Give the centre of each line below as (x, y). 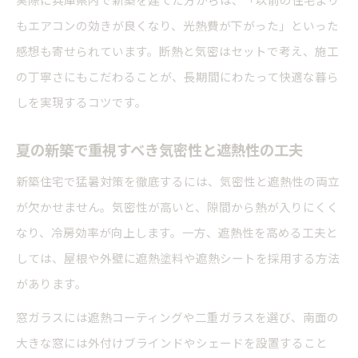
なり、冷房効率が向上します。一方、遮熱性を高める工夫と (177, 233)
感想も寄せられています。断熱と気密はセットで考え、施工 (177, 51)
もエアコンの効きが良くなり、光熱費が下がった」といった (177, 26)
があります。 (52, 284)
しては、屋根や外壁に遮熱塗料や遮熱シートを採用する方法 (178, 258)
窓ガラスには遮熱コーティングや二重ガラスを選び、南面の (177, 317)
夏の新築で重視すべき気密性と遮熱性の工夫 (159, 150)
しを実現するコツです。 (82, 102)
